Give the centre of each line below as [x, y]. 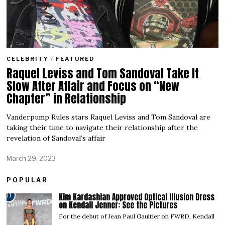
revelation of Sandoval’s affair [56, 138]
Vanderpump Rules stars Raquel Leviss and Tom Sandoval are [109, 117]
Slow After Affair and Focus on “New [93, 86]
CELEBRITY [28, 59]
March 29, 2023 [31, 158]
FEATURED [76, 59]
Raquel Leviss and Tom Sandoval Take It [103, 73]
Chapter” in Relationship [67, 98]
